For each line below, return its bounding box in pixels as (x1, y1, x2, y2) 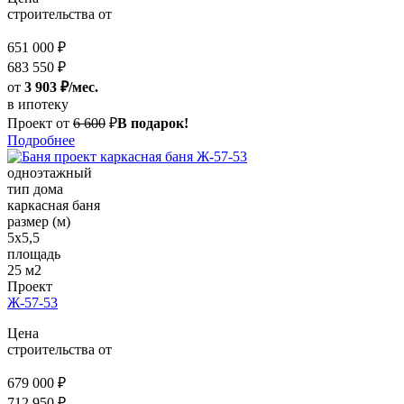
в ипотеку (7, 96, 69, 113)
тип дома (7, 181, 63, 197)
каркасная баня (7, 197, 100, 214)
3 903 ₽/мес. (24, 79, 98, 96)
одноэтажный (7, 165, 92, 181)
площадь (7, 246, 60, 262)
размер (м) (7, 214, 70, 230)
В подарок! (117, 115, 188, 132)
